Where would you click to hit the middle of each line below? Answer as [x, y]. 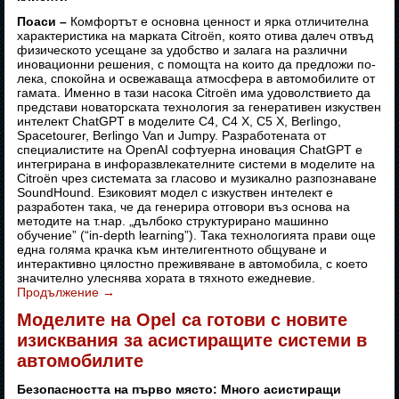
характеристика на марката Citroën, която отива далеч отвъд [195, 36]
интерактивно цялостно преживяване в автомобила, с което [193, 264]
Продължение [60, 293]
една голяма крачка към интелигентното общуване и [172, 250]
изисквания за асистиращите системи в [192, 341]
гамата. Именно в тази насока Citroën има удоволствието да [194, 93]
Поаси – [42, 22]
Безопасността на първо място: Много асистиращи [179, 390]
